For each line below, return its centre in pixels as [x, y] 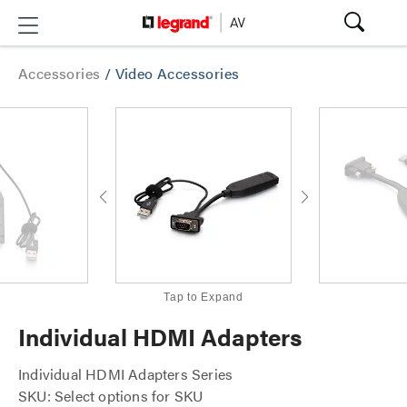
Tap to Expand [203, 297]
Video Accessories [177, 73]
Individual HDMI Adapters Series [126, 374]
